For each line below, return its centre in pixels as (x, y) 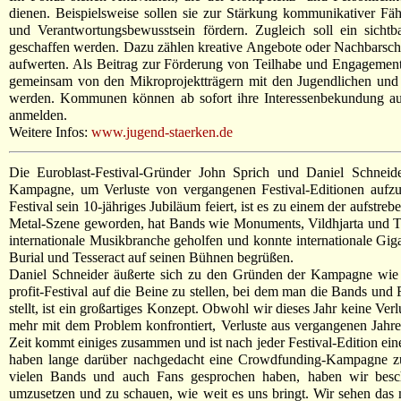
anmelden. (38, 115)
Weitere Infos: (50, 132)
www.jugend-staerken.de (162, 132)
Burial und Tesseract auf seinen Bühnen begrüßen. (151, 257)
